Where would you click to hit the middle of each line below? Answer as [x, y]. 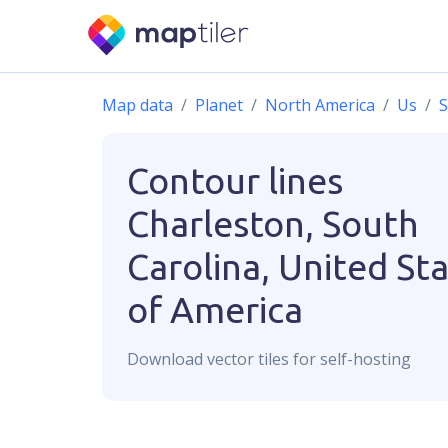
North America [320, 105]
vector [230, 359]
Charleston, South [273, 223]
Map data [137, 105]
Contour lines [235, 180]
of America [215, 309]
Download [167, 359]
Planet [219, 105]
